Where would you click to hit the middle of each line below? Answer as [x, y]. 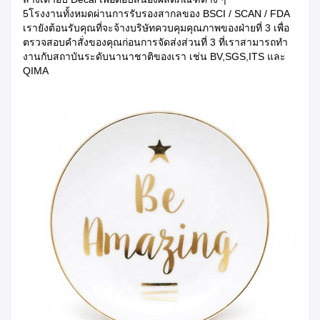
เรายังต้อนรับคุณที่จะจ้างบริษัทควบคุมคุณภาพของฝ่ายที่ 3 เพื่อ [156, 28]
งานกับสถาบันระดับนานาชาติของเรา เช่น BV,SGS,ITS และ [154, 57]
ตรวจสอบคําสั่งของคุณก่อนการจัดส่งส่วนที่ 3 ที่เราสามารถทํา [155, 42]
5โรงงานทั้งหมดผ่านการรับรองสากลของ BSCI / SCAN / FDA [156, 14]
